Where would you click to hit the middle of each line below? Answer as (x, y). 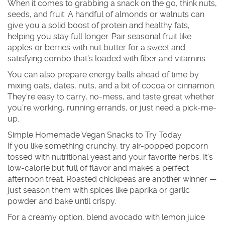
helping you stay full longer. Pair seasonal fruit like (99, 36)
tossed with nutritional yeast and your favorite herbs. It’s (110, 157)
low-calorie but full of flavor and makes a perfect (98, 168)
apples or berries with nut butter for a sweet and (96, 47)
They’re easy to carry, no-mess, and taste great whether (111, 97)
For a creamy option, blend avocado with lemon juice (106, 217)
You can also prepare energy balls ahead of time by (103, 75)
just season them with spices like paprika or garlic (99, 190)
